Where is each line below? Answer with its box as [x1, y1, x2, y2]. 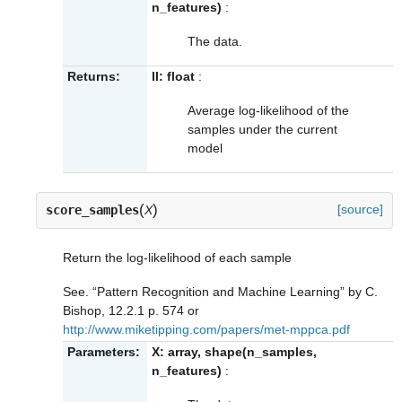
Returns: [67, 68, 120, 83]
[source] [337, 202, 383, 217]
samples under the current [188, 121, 337, 136]
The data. [188, 33, 242, 48]
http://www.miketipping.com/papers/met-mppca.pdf [63, 322, 350, 337]
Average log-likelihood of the [188, 102, 349, 118]
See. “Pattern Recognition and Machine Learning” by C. [63, 284, 378, 300]
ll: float [152, 68, 195, 83]
